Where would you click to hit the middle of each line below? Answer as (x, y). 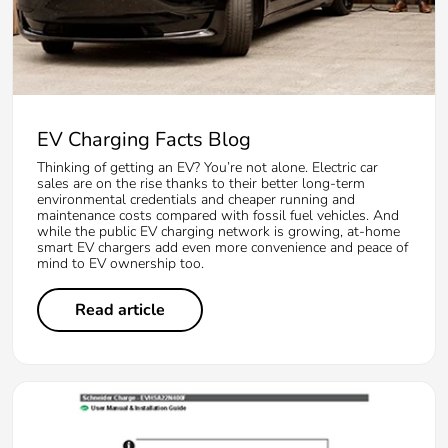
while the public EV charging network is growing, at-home (218, 231)
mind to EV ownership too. (120, 263)
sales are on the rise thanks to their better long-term (201, 183)
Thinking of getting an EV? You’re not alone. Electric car (207, 167)
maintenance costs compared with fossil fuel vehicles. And (218, 215)
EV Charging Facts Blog (144, 139)
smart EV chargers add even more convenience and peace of (222, 247)
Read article (120, 309)
